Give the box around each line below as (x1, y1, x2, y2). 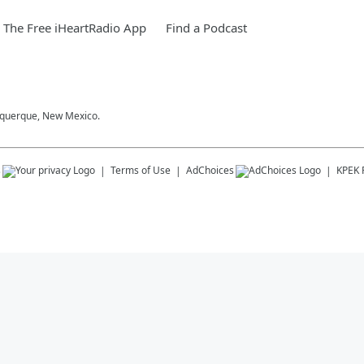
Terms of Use (110, 163, 171, 177)
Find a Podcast (166, 19, 247, 36)
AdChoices (186, 163, 234, 177)
